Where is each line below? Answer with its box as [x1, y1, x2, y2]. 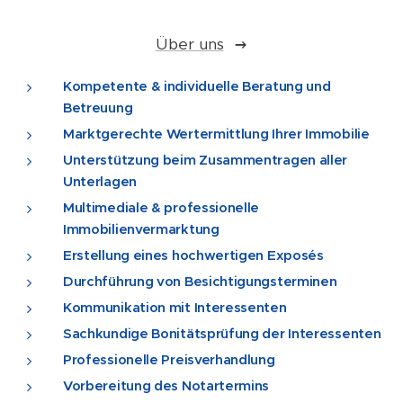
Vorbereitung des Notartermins [63, 377, 270, 395]
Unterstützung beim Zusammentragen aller [63, 151, 348, 169]
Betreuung [63, 99, 133, 117]
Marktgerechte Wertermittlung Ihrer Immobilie [63, 125, 370, 143]
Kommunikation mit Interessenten [63, 299, 287, 317]
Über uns [155, 34, 224, 55]
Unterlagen [63, 173, 137, 191]
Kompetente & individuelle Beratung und [63, 77, 331, 95]
